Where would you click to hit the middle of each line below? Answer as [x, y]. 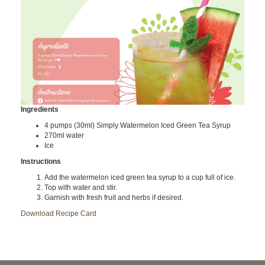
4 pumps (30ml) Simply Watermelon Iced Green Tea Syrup [138, 125]
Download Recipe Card [59, 214]
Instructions [41, 161]
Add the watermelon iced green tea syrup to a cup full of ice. [140, 177]
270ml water [64, 135]
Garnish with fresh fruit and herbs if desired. [114, 198]
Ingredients [40, 109]
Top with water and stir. [81, 188]
